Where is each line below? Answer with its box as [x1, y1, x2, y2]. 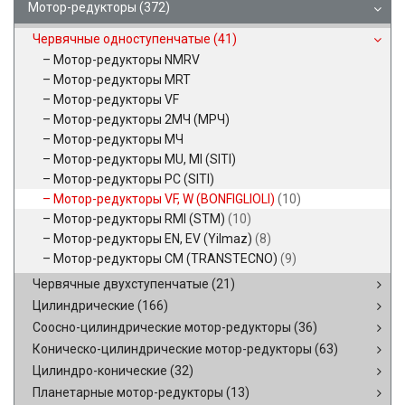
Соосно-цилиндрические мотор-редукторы [33, 320, 294, 334]
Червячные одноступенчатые [33, 32, 213, 46]
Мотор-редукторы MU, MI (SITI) [53, 152, 236, 166]
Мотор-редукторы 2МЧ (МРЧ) [53, 112, 230, 127]
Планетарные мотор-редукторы [33, 385, 226, 400]
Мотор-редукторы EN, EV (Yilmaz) [53, 231, 255, 246]
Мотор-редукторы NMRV [53, 52, 200, 67]
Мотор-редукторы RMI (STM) [53, 212, 228, 226]
